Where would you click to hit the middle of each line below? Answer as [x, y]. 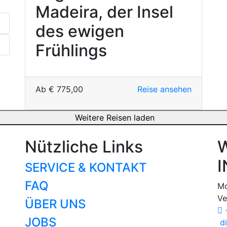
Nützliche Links [84, 147]
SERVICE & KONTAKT [86, 167]
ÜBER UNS [55, 204]
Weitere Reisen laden [113, 118]
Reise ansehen [164, 89]
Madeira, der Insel [104, 12]
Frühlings [71, 50]
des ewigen [80, 31]
